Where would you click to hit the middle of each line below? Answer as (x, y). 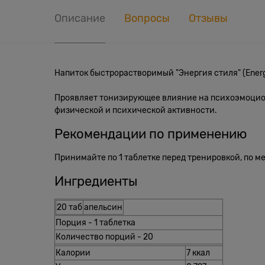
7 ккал (198, 252)
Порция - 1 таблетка (96, 222)
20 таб (70, 207)
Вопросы (147, 18)
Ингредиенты (96, 181)
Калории (73, 252)
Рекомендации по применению (151, 134)
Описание (80, 18)
